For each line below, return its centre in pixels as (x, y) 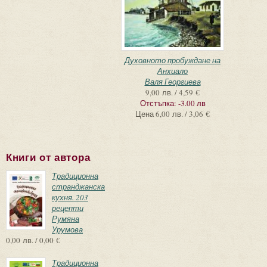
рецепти (68, 208)
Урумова (67, 229)
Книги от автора (48, 157)
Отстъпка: (159, 103)
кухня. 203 (70, 197)
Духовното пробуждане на (173, 60)
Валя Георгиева (173, 81)
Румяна (66, 218)
